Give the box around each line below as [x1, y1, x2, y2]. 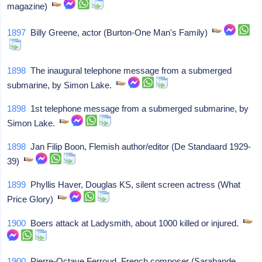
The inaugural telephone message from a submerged [26, 65, 232, 75]
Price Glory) [7, 194, 58, 204]
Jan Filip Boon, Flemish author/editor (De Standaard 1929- [26, 142, 251, 151]
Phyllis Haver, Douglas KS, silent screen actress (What [26, 180, 241, 189]
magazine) [7, 1, 53, 11]
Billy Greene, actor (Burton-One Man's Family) [26, 27, 213, 37]
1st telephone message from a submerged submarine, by [26, 104, 249, 113]
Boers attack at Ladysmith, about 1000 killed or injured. [26, 218, 244, 228]
